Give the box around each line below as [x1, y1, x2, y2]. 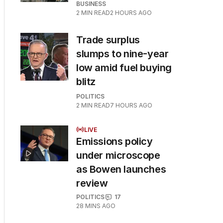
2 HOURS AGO [110, 9, 152, 16]
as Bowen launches [76, 163, 166, 175]
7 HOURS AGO [110, 102, 152, 109]
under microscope [76, 149, 160, 161]
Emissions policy [76, 135, 153, 147]
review [76, 177, 108, 189]
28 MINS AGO [76, 202, 115, 210]
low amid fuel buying [76, 62, 172, 74]
